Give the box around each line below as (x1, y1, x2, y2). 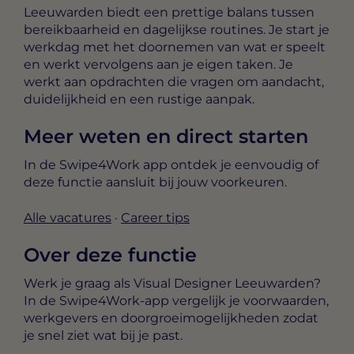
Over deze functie (24, 243, 197, 266)
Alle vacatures (24, 209, 111, 225)
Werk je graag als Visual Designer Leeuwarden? (24, 275, 321, 291)
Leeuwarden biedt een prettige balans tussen (24, 4, 314, 20)
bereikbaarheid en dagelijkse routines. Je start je (24, 21, 330, 37)
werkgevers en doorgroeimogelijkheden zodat (24, 310, 318, 326)
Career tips (121, 209, 190, 225)
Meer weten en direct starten (24, 125, 308, 149)
